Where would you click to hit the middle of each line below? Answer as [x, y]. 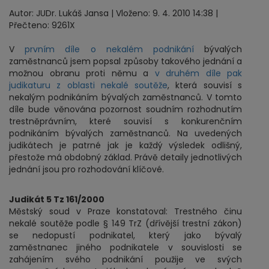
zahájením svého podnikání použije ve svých [125, 259]
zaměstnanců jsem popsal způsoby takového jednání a [125, 61]
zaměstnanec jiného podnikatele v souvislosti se [125, 247]
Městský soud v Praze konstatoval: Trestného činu [125, 211]
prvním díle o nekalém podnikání [115, 49]
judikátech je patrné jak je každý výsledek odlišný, [125, 145]
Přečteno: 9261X [42, 25]
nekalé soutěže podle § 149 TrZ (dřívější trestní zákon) [125, 223]
